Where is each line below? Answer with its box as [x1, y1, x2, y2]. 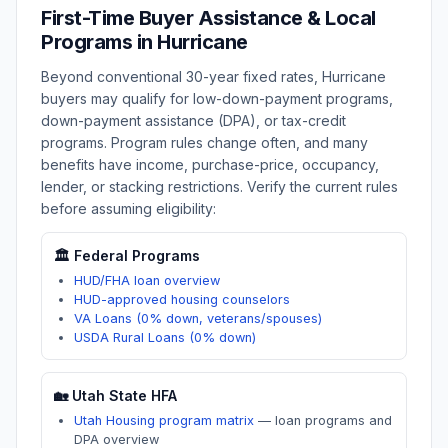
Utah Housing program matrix [74, 413, 254, 428]
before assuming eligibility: [41, 200, 216, 217]
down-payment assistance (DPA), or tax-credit [41, 112, 346, 129]
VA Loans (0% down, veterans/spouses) [74, 311, 322, 326]
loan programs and [275, 413, 392, 428]
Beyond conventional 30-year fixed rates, [41, 68, 322, 85]
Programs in [41, 30, 157, 54]
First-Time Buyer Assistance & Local [41, 6, 376, 30]
